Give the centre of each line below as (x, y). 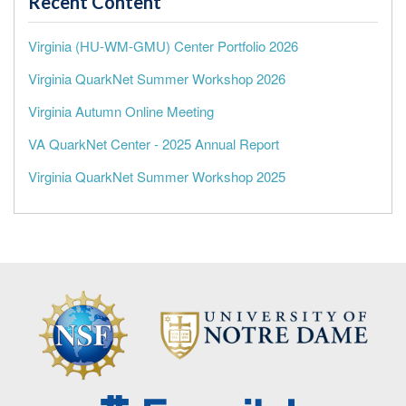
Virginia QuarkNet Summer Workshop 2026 (157, 78)
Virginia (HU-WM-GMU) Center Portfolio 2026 (163, 45)
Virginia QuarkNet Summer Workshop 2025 (157, 176)
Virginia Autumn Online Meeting (121, 111)
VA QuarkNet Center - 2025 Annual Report (154, 143)
